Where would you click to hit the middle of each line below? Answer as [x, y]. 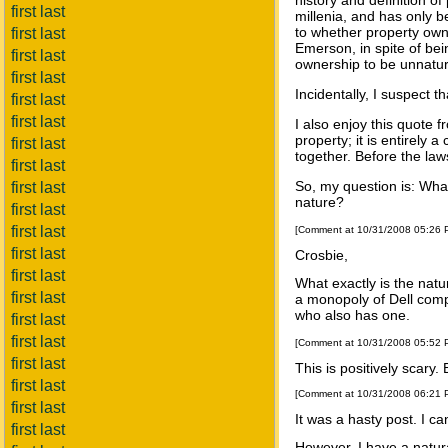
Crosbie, [321, 255]
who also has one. [352, 315]
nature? [319, 202]
